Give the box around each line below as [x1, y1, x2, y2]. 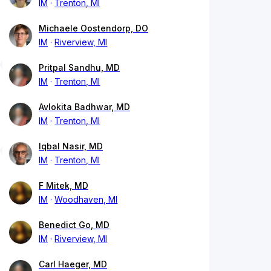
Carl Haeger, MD [39, 259, 107, 270]
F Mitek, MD [39, 180, 88, 191]
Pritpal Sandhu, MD [39, 62, 120, 73]
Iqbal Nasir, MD [39, 141, 103, 152]
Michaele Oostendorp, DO [39, 23, 148, 34]
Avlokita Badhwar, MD [39, 102, 130, 113]
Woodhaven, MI [54, 194, 118, 205]
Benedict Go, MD [39, 220, 109, 230]
